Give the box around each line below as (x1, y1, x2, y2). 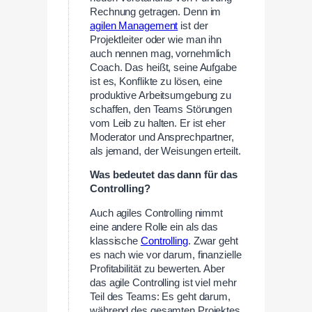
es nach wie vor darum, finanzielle (90, 249, 242, 261)
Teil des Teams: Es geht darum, (90, 291, 231, 303)
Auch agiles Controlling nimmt (90, 208, 224, 219)
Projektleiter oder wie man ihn (90, 33, 221, 45)
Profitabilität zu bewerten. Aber (90, 263, 225, 275)
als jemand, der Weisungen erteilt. (90, 145, 241, 157)
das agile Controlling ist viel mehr (90, 277, 237, 289)
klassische (90, 235, 141, 247)
